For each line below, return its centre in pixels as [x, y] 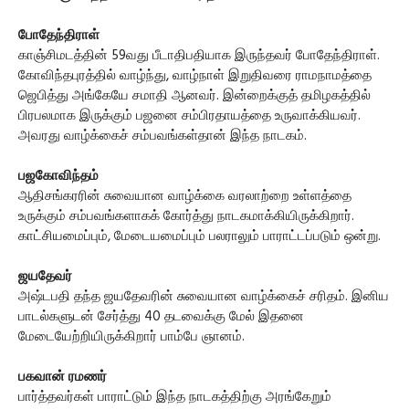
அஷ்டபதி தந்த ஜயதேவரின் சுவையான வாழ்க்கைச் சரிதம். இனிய [204, 297]
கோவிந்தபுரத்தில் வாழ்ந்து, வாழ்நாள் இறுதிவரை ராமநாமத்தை [195, 76]
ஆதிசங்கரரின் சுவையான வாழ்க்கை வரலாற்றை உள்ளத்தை [185, 196]
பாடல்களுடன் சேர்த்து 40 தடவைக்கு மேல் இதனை [161, 317]
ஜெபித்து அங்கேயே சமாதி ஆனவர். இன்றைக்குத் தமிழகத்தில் [194, 96]
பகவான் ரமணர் [63, 377]
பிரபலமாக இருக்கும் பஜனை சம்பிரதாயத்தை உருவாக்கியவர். [189, 116]
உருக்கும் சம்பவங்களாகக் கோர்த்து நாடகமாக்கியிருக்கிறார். [186, 216]
